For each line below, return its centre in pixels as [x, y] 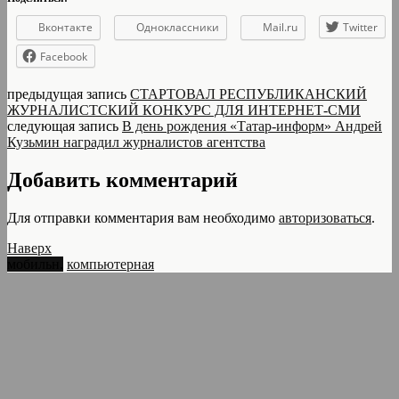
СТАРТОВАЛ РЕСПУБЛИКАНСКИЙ [248, 94]
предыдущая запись [69, 94]
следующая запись [65, 126]
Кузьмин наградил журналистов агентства [136, 142]
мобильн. [35, 264]
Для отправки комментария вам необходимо [143, 217]
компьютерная [110, 264]
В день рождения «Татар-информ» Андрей [252, 126]
